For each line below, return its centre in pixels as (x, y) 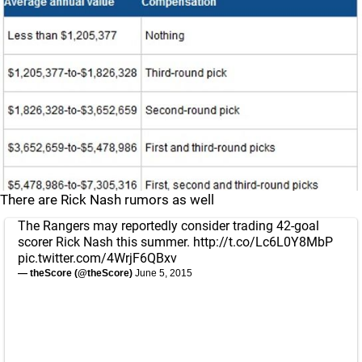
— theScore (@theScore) (76, 273)
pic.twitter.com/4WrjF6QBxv (97, 258)
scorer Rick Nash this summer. (105, 242)
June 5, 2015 (164, 273)
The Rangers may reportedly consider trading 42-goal (168, 226)
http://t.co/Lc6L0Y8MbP (263, 242)
